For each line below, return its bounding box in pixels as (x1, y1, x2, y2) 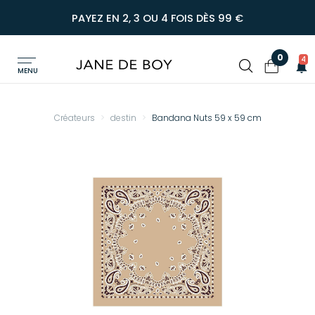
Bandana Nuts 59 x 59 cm (151, 112, 262, 124)
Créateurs (53, 112, 95, 124)
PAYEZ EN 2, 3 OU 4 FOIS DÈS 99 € (72, 11, 243, 25)
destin (110, 112, 136, 124)
